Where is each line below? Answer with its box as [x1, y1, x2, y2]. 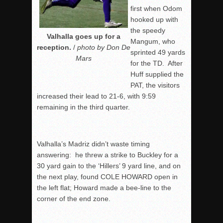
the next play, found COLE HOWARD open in [37, 173, 178, 181]
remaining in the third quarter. [37, 103, 130, 111]
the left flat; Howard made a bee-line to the [37, 184, 171, 192]
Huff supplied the [130, 70, 184, 79]
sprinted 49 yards [130, 48, 185, 57]
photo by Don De [77, 43, 130, 52]
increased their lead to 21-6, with [37, 92, 142, 101]
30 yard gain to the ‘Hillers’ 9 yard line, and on [37, 162, 181, 170]
